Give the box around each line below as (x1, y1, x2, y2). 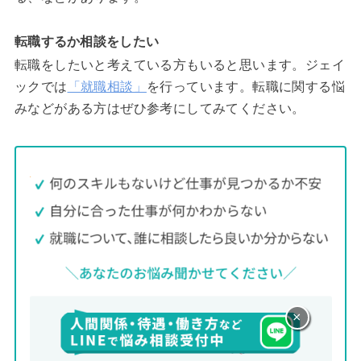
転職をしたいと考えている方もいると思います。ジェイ (14, 57, 345, 72)
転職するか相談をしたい (14, 33, 160, 48)
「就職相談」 (67, 79, 147, 93)
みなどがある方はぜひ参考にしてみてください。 (14, 101, 305, 115)
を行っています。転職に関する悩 (146, 79, 345, 93)
